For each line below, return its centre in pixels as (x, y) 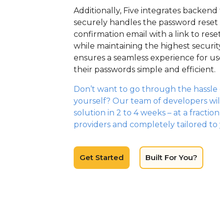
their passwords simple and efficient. (145, 69)
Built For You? (171, 157)
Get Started (102, 157)
